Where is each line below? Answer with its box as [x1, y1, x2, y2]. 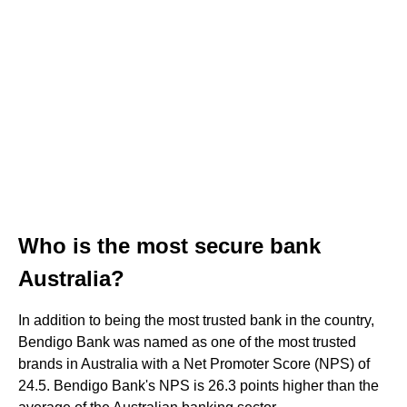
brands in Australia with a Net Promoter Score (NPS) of [18, 355, 370, 372]
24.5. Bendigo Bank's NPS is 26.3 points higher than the [18, 377, 379, 393]
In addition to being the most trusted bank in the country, [18, 312, 374, 328]
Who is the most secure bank [18, 233, 321, 258]
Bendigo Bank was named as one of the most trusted [18, 333, 356, 350]
